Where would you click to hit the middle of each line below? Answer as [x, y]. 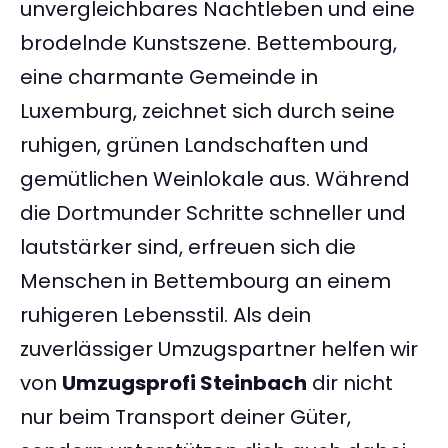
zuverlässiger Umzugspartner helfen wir [219, 349]
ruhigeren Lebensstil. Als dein [165, 315]
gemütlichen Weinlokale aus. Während [215, 179]
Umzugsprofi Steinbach [184, 383]
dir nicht [350, 383]
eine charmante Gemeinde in [169, 77]
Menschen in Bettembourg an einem [205, 281]
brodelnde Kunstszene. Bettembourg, [208, 43]
